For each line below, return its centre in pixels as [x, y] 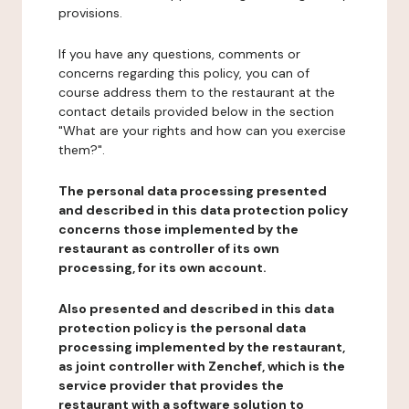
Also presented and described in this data [196, 309]
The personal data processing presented [193, 191]
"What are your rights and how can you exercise [202, 131]
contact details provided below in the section [196, 111]
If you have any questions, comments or [179, 54]
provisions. [90, 13]
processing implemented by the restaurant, [202, 347]
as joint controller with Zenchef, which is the [202, 366]
